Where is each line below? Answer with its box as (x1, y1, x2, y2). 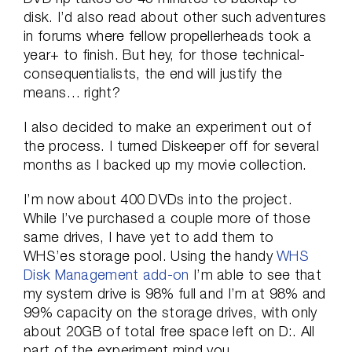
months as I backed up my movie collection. (24, 156, 307, 173)
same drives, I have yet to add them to (24, 229, 274, 245)
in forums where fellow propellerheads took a (24, 27, 312, 44)
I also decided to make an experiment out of (24, 119, 311, 135)
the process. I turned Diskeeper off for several (24, 137, 320, 154)
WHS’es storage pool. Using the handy (24, 247, 277, 264)
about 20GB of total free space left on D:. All (24, 323, 315, 339)
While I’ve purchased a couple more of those (24, 210, 310, 226)
